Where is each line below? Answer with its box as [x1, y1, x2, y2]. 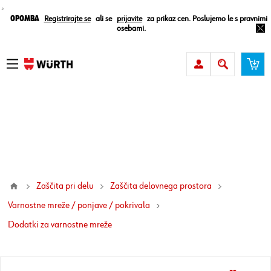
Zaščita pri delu [36, 181, 94, 191]
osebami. [116, 24, 146, 33]
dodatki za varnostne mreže [15, 220, 112, 230]
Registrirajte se [44, 15, 91, 23]
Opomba [10, 15, 39, 23]
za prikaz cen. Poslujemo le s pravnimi [146, 15, 267, 23]
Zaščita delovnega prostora [110, 181, 212, 191]
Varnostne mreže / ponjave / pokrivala [8, 201, 150, 211]
